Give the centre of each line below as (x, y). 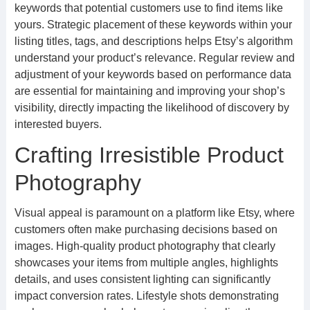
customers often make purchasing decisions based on (146, 229)
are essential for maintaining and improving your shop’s (149, 91)
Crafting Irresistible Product (149, 155)
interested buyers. (58, 124)
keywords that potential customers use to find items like (148, 8)
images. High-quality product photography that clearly (145, 246)
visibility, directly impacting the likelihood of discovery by (152, 108)
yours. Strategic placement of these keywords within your (153, 25)
